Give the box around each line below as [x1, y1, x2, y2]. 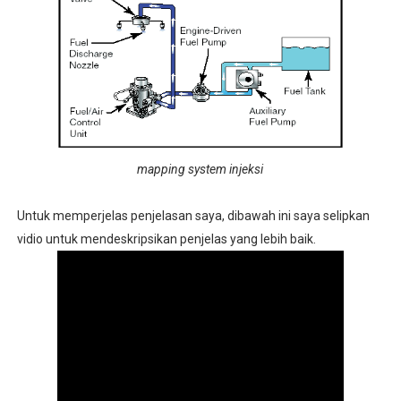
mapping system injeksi [137, 162, 264, 176]
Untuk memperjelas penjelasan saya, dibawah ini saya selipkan [16, 209, 370, 223]
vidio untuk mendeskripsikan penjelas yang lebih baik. [16, 232, 316, 246]
